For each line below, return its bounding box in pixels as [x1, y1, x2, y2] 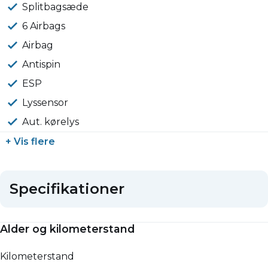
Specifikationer [10, 180, 124, 198]
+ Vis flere [5, 136, 55, 148]
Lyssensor [22, 97, 69, 109]
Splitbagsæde [22, 1, 89, 13]
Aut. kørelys [22, 116, 80, 128]
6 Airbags [22, 20, 66, 32]
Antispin [22, 59, 61, 71]
